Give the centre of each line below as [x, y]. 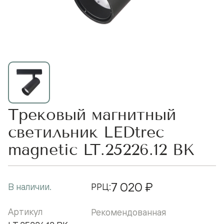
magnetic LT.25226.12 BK [101, 149]
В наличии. [30, 186]
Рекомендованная [129, 212]
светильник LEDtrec [86, 132]
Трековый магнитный [92, 114]
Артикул [25, 211]
